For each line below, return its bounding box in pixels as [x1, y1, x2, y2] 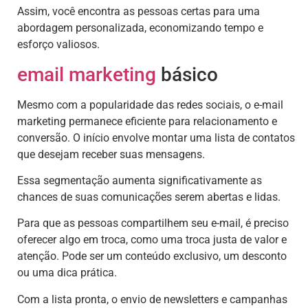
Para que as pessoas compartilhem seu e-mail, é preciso [17, 217, 289, 230]
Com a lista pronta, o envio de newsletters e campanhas [17, 292, 287, 306]
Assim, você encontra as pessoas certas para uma [17, 5, 260, 19]
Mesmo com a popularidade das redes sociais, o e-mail [17, 98, 283, 111]
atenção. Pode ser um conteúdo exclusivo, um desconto [17, 250, 287, 263]
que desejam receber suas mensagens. [17, 147, 205, 161]
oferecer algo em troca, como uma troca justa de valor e [17, 233, 287, 247]
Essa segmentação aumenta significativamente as [17, 174, 262, 188]
